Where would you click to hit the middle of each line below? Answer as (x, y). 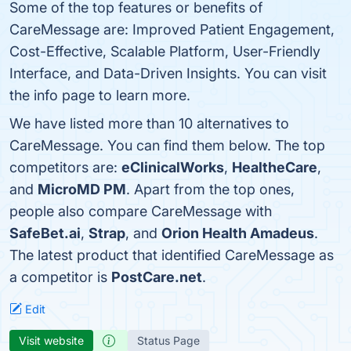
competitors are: (65, 167)
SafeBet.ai (45, 233)
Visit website (51, 340)
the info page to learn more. (100, 95)
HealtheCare (275, 167)
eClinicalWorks (173, 167)
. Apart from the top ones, (210, 189)
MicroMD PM (82, 189)
